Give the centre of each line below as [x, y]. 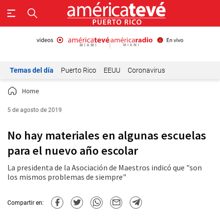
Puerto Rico [79, 70]
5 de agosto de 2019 [35, 110]
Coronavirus [146, 70]
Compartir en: [26, 203]
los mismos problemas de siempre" [67, 177]
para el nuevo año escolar [73, 151]
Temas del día [32, 70]
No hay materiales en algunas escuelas [107, 135]
